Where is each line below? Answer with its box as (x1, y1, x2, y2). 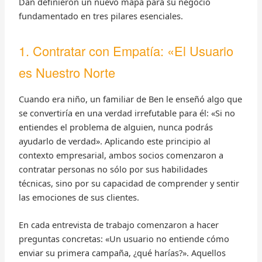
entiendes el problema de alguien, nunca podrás (18, 120, 213, 133)
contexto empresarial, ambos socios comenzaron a (18, 149, 223, 161)
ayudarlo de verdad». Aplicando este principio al (18, 135, 211, 147)
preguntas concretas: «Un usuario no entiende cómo (18, 232, 229, 244)
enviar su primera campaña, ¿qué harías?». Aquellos (18, 246, 226, 258)
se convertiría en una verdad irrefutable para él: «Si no (18, 106, 235, 119)
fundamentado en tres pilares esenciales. (18, 9, 183, 22)
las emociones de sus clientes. (18, 191, 139, 203)
